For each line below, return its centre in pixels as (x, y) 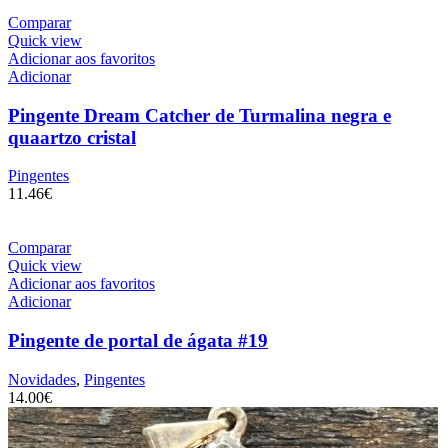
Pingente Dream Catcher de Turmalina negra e (199, 115)
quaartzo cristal (72, 137)
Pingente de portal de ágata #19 (138, 341)
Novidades (42, 379)
